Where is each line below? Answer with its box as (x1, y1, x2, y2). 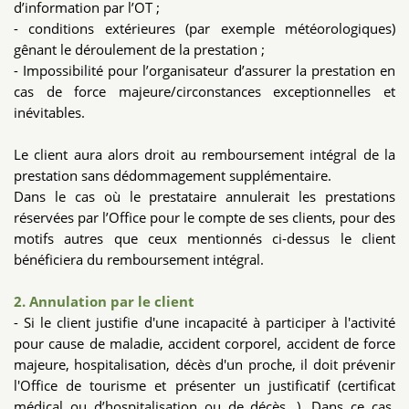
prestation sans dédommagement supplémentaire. (14, 166, 331, 185)
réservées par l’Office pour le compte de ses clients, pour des (14, 208, 395, 227)
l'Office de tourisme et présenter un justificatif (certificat (14, 376, 395, 395)
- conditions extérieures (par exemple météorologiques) (14, 19, 395, 38)
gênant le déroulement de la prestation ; (14, 40, 265, 59)
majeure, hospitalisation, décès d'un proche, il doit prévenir (14, 355, 395, 374)
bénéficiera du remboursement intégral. (14, 250, 264, 269)
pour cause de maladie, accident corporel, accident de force (14, 334, 395, 353)
